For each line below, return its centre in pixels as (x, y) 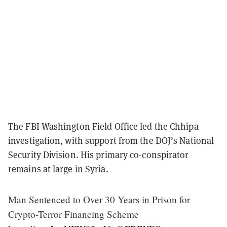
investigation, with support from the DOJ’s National (111, 140)
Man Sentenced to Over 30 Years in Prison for (99, 199)
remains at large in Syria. (58, 168)
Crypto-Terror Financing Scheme (73, 214)
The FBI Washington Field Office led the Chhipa (103, 126)
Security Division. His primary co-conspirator (99, 154)
